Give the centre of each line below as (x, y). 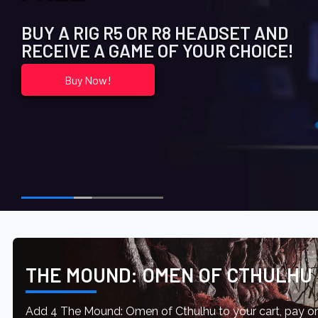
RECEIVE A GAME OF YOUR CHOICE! (158, 50)
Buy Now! (88, 79)
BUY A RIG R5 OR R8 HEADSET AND (155, 33)
